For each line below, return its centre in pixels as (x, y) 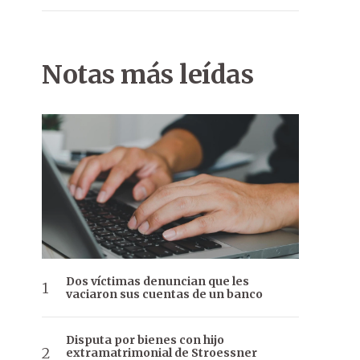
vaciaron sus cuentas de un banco (164, 295)
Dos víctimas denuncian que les (157, 282)
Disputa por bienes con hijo (145, 340)
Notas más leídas (147, 75)
